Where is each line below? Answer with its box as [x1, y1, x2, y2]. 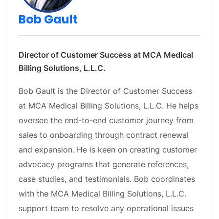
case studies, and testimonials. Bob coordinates [19, 174, 195, 184]
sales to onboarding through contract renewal [19, 130, 189, 140]
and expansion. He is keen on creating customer [19, 145, 197, 154]
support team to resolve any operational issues [19, 203, 194, 213]
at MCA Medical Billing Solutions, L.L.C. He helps [19, 101, 198, 110]
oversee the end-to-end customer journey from [19, 115, 194, 125]
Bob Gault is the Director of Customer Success [19, 86, 192, 96]
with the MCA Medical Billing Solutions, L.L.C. [19, 189, 186, 198]
